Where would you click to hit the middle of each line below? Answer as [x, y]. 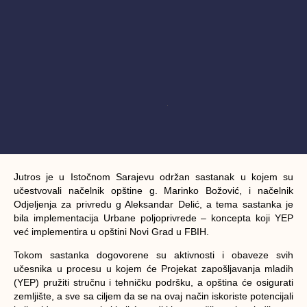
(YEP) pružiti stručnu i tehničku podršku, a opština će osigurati [153, 282]
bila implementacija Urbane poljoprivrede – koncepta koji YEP [153, 218]
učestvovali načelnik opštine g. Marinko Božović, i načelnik [153, 190]
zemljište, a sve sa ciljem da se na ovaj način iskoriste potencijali [153, 296]
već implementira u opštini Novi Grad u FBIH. [111, 231]
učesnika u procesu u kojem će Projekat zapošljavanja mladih [153, 268]
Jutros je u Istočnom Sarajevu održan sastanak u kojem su [153, 176]
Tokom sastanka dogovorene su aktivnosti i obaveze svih [153, 255]
